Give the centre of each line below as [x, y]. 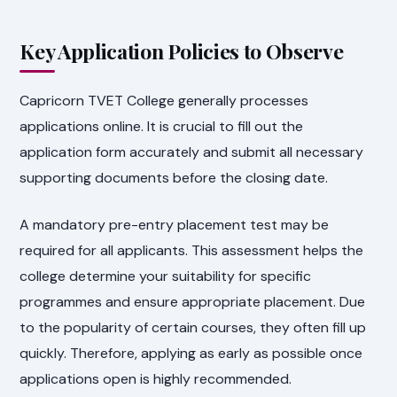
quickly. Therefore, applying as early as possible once [191, 353]
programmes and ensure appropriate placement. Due [193, 301]
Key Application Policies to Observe [182, 51]
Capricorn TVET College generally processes [164, 100]
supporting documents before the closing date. [174, 177]
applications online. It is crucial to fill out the [162, 126]
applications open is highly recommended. [156, 378]
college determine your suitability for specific [166, 276]
